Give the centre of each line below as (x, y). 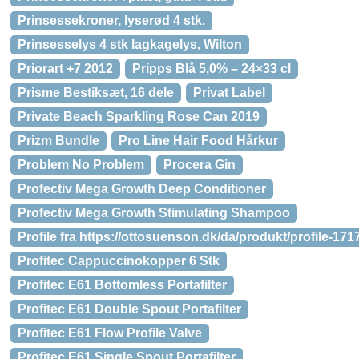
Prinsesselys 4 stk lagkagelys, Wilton (130, 44)
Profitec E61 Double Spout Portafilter (129, 309)
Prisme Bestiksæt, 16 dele (96, 93)
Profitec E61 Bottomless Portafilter (122, 285)
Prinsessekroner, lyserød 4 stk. (111, 20)
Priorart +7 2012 (65, 69)
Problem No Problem (81, 165)
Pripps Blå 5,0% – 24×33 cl (212, 69)
